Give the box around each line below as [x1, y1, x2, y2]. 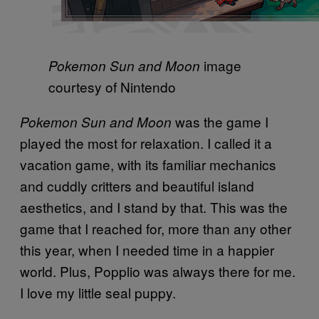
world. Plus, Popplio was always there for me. [20, 261, 296, 281]
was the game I [172, 112, 268, 132]
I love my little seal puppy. [20, 283, 176, 303]
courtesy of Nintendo [48, 77, 176, 97]
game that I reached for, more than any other [20, 219, 291, 239]
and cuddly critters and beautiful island [20, 176, 254, 196]
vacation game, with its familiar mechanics [20, 155, 276, 174]
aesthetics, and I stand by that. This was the [20, 197, 288, 217]
